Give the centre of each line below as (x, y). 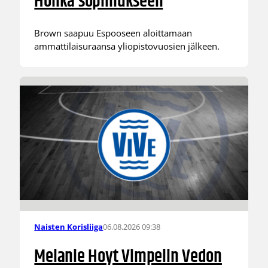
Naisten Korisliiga (69, 227)
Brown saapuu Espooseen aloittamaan (113, 33)
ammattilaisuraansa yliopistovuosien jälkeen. (127, 46)
